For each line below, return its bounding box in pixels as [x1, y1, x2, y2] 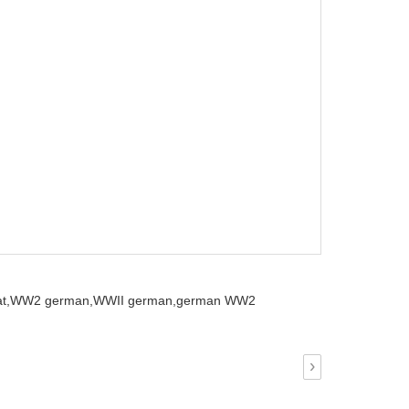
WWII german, [93, 293, 176, 308]
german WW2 [176, 293, 256, 308]
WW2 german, [10, 293, 93, 308]
